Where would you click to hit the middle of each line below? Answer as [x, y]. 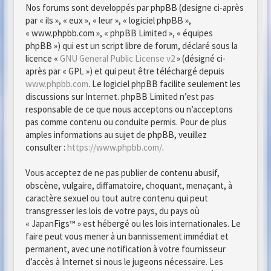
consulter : [46, 147]
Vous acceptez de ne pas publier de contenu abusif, [122, 173]
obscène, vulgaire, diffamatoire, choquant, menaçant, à [129, 185]
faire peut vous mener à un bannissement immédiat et [127, 236]
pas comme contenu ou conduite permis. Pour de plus [126, 122]
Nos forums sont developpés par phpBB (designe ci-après [135, 8]
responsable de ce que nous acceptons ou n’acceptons [129, 109]
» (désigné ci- [200, 58]
